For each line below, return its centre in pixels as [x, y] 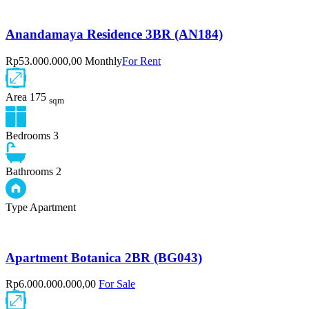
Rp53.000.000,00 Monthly [64, 61]
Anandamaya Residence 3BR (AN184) [114, 34]
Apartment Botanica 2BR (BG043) [104, 257]
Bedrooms [28, 135]
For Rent [141, 61]
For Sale [117, 284]
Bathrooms [29, 171]
